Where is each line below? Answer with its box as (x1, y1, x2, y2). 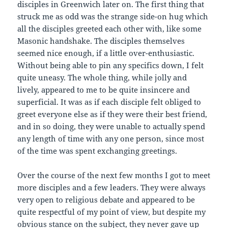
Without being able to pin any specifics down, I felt (17, 60, 204, 71)
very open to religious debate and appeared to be (17, 194, 195, 205)
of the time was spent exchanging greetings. (17, 146, 178, 156)
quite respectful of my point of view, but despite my (17, 207, 206, 217)
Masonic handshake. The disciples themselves (17, 36, 185, 46)
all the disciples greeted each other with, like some (17, 23, 202, 34)
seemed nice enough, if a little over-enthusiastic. (17, 48, 195, 59)
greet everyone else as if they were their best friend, (17, 109, 208, 120)
